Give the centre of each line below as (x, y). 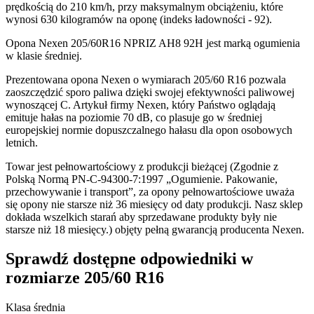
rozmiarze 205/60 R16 (85, 278)
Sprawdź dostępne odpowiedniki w (129, 259)
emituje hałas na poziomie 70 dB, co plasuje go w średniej (134, 117)
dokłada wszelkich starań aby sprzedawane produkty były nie (141, 217)
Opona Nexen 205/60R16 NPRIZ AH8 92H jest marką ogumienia (153, 43)
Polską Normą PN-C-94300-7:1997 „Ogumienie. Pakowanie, (142, 179)
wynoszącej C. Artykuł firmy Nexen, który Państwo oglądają (141, 104)
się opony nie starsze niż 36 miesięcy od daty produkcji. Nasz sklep (154, 204)
